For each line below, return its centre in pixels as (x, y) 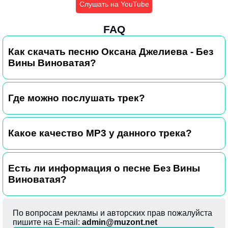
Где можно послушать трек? (77, 98)
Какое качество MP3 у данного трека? (100, 133)
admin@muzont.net (120, 222)
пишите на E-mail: (47, 222)
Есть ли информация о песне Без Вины (104, 168)
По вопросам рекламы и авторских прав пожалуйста (112, 213)
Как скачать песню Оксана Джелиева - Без (111, 51)
